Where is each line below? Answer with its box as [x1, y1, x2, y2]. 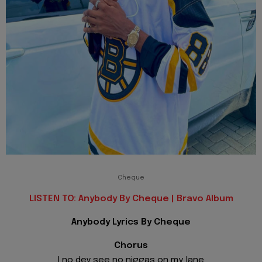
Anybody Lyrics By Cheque [71, 218, 191, 227]
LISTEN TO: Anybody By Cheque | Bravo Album [29, 194, 233, 204]
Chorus [114, 241, 148, 251]
